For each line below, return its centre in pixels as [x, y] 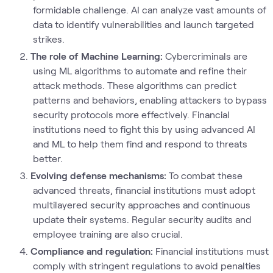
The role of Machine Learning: [98, 56]
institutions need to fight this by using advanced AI [144, 129]
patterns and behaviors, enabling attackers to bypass [150, 100]
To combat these [206, 175]
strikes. [48, 39]
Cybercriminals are [206, 56]
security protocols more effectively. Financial [131, 114]
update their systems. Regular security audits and [142, 219]
